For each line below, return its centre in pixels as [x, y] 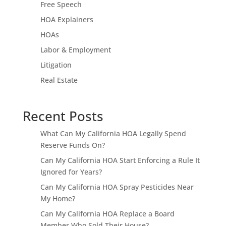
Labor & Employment [75, 49]
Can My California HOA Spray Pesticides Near [117, 187]
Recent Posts [63, 116]
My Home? [58, 198]
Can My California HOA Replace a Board [107, 213]
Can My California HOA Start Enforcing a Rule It [120, 160]
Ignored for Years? [71, 172]
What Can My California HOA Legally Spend [113, 133]
